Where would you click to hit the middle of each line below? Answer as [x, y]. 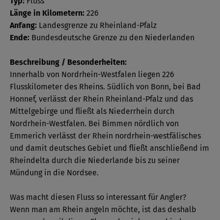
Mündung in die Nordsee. [54, 172]
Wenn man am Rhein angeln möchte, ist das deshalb [103, 209]
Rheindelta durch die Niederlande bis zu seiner [95, 160]
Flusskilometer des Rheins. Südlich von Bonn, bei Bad [105, 86]
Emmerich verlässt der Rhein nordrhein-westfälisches [105, 136]
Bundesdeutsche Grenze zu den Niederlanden [112, 37]
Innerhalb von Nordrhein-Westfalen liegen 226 [92, 74]
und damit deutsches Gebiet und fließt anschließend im [110, 148]
